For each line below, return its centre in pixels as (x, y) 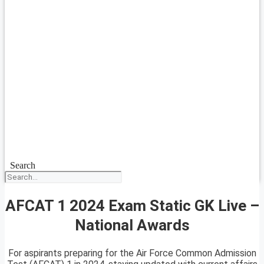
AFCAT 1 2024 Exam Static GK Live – (132, 205)
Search (22, 165)
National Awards (132, 225)
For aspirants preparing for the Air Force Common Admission (132, 253)
